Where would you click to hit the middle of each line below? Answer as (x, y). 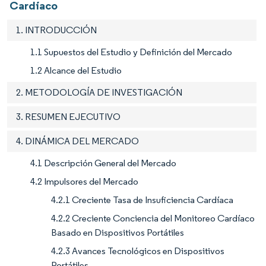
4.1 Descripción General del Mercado (103, 163)
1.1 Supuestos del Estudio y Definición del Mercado (131, 52)
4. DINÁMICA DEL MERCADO (77, 141)
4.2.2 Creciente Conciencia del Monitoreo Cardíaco (153, 218)
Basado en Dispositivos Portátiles (118, 233)
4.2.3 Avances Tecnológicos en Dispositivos (138, 251)
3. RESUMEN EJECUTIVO (68, 117)
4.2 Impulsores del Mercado (84, 182)
